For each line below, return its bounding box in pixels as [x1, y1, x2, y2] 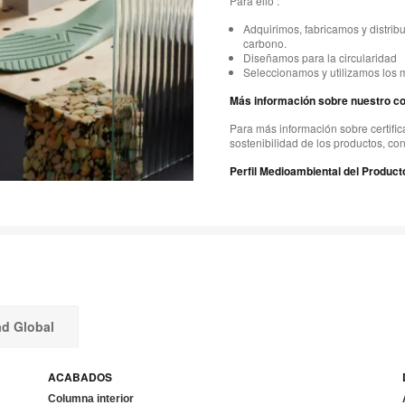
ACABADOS [48, 369, 112, 386]
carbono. [243, 35, 287, 52]
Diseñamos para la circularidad [243, 50, 397, 66]
